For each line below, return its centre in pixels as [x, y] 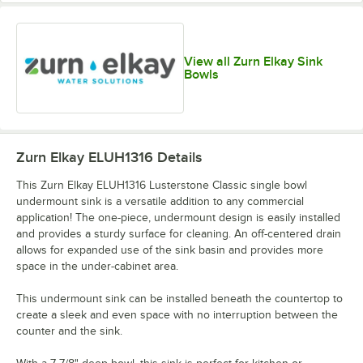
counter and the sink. [69, 331]
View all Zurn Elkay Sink [253, 62]
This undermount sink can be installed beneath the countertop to [179, 299]
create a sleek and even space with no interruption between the [177, 315]
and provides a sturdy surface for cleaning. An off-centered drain [179, 234]
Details [177, 158]
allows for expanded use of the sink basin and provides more [170, 250]
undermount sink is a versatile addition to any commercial [160, 202]
